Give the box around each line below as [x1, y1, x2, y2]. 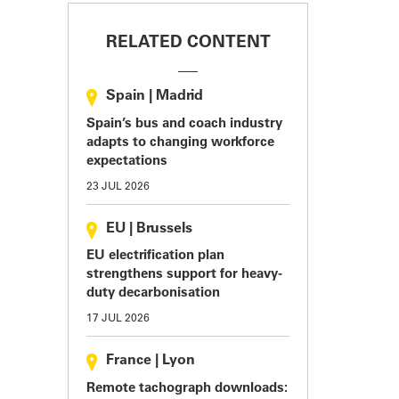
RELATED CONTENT [105, 35, 271, 53]
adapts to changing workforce [86, 135, 274, 150]
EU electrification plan [86, 249, 224, 264]
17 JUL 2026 [86, 313, 150, 325]
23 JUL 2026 [86, 181, 150, 192]
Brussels [136, 221, 192, 236]
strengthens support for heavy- [86, 268, 282, 282]
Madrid [156, 89, 203, 104]
